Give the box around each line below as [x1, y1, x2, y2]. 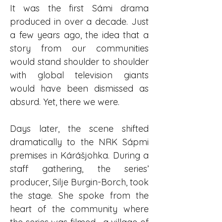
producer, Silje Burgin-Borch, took [10, 176, 149, 188]
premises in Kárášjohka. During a [10, 150, 149, 161]
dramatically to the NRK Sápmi [10, 136, 149, 148]
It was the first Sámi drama [10, 2, 149, 14]
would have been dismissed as [10, 83, 149, 94]
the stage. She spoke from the [10, 190, 149, 201]
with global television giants [10, 69, 149, 81]
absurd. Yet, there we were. [10, 96, 119, 108]
